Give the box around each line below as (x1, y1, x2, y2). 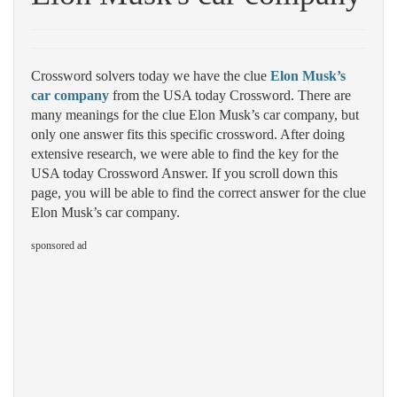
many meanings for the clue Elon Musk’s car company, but (31, 107, 359, 122)
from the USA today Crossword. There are (109, 88, 351, 103)
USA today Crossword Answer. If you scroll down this (31, 166, 338, 181)
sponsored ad (31, 239, 87, 252)
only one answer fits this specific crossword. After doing (31, 127, 345, 142)
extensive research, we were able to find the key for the (31, 146, 339, 161)
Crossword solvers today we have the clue (31, 68, 270, 83)
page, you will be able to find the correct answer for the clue (31, 185, 366, 200)
